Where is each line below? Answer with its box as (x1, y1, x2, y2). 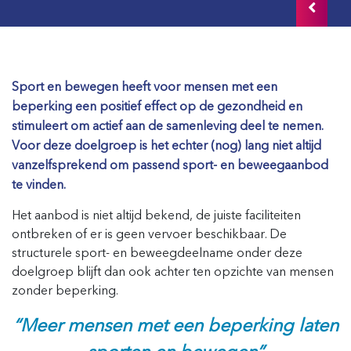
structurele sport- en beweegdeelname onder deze (12, 245, 302, 261)
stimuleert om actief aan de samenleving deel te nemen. (12, 118, 324, 134)
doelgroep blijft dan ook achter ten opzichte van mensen (12, 264, 334, 280)
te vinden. (12, 177, 66, 193)
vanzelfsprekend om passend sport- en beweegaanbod (12, 157, 328, 173)
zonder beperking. (12, 283, 118, 299)
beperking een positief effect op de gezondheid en (12, 99, 302, 114)
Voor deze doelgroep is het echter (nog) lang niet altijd (12, 138, 321, 154)
